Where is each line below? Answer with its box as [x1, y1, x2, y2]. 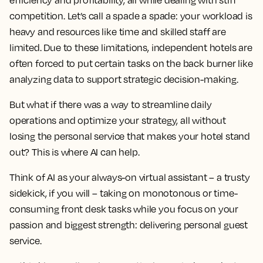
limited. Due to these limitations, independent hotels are [9, 42, 252, 53]
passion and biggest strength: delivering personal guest [9, 219, 248, 231]
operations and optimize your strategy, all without [9, 114, 227, 126]
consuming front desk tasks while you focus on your [9, 203, 239, 215]
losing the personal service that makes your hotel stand [9, 130, 251, 142]
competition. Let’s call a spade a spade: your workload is [9, 10, 252, 22]
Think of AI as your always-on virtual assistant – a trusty [9, 171, 250, 183]
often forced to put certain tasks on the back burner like [9, 58, 253, 69]
